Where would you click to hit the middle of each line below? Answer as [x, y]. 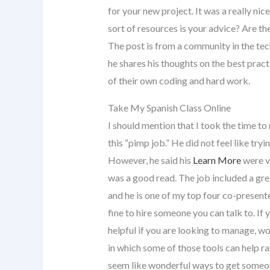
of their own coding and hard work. [179, 80]
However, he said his [150, 160]
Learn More [217, 160]
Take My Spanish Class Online [169, 107]
